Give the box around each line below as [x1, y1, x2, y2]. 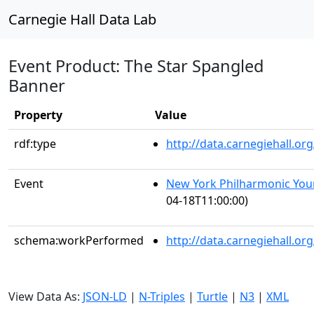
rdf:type [14, 136, 56, 151]
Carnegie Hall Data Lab [8, 10, 156, 29]
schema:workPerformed [14, 233, 144, 248]
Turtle [197, 289, 228, 304]
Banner [8, 74, 65, 97]
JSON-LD [83, 289, 127, 304]
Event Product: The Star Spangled [8, 55, 264, 77]
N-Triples [139, 289, 185, 304]
